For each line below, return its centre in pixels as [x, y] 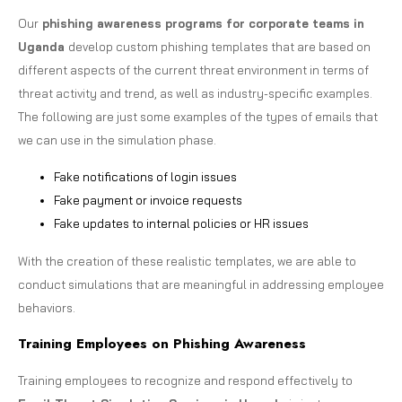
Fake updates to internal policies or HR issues [181, 223]
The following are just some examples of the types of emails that [198, 116]
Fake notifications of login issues [145, 176]
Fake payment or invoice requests [148, 200]
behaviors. [47, 307]
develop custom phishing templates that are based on [219, 46]
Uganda [43, 46]
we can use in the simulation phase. [117, 140]
